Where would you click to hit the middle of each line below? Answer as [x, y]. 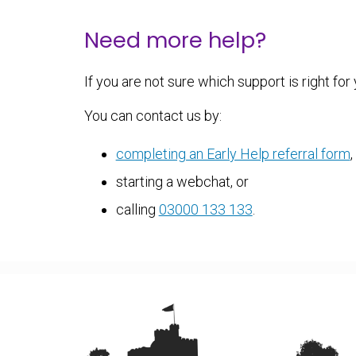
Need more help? [175, 41]
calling [137, 209]
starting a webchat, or [182, 181]
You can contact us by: [153, 115]
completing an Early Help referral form [233, 153]
